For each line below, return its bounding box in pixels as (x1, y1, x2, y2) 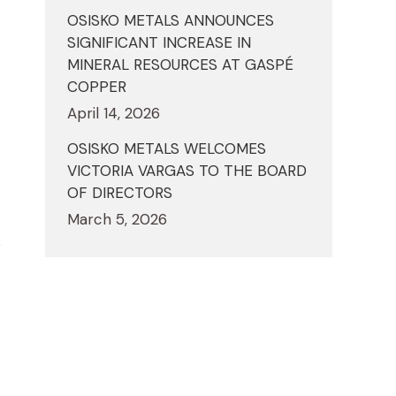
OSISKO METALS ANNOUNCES (67, 11, 274, 31)
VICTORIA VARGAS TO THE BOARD (67, 161, 307, 181)
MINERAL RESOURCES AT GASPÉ (67, 55, 293, 75)
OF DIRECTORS (67, 183, 172, 203)
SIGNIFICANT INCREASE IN (67, 33, 251, 53)
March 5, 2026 (67, 209, 167, 230)
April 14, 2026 (67, 103, 160, 124)
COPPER (67, 77, 126, 97)
